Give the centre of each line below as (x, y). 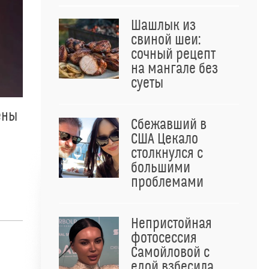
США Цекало (165, 139)
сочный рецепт (173, 55)
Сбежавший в (169, 125)
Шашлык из (163, 26)
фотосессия (164, 238)
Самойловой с (170, 253)
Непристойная (171, 224)
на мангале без (174, 69)
